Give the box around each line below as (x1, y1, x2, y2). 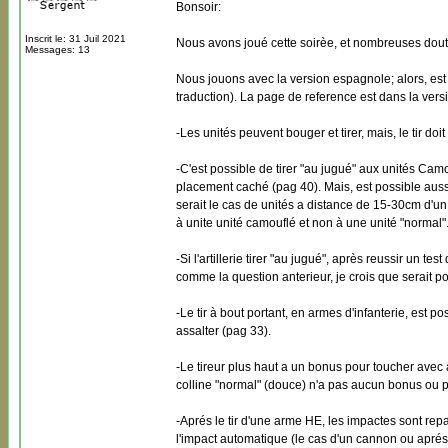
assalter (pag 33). (176, 324, 271, 338)
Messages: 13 (25, 44, 90, 55)
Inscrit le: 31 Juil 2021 (25, 33, 126, 44)
